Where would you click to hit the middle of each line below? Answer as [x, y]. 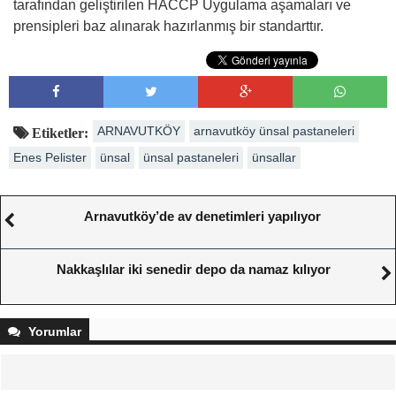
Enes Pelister [50, 157]
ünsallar [274, 157]
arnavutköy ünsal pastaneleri [274, 130]
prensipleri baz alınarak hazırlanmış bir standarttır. [168, 26]
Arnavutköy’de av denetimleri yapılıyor [202, 216]
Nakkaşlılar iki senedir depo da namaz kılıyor [194, 269]
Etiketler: [58, 132]
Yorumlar [53, 331]
